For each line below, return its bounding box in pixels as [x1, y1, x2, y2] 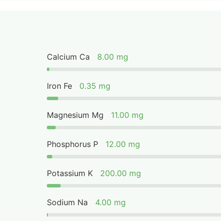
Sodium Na [47, 197, 88, 207]
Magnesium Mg [47, 110, 104, 120]
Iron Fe [47, 81, 73, 91]
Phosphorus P [47, 139, 99, 149]
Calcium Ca [47, 52, 90, 62]
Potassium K [47, 168, 93, 178]
